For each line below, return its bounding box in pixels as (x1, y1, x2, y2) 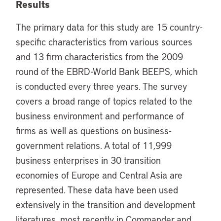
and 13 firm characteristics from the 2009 (16, 50, 183, 63)
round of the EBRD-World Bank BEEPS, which (16, 65, 198, 77)
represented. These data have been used (16, 184, 178, 196)
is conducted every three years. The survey (16, 80, 187, 92)
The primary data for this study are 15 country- (16, 21, 203, 33)
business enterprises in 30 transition (16, 154, 161, 166)
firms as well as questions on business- (16, 124, 172, 137)
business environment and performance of (16, 110, 184, 122)
